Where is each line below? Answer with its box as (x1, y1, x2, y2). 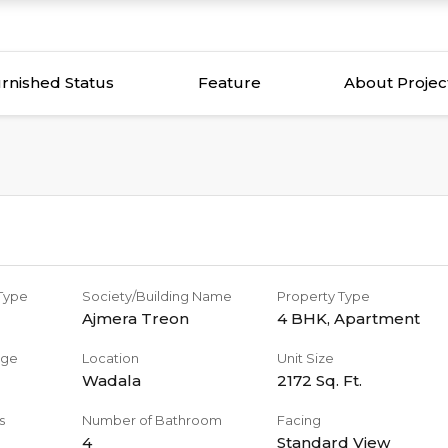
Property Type (277, 288, 371, 304)
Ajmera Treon (81, 309, 189, 328)
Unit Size (277, 350, 335, 366)
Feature (197, 73, 261, 92)
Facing (277, 412, 322, 428)
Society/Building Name (81, 288, 232, 304)
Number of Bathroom (81, 412, 222, 428)
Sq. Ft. (312, 371, 363, 390)
